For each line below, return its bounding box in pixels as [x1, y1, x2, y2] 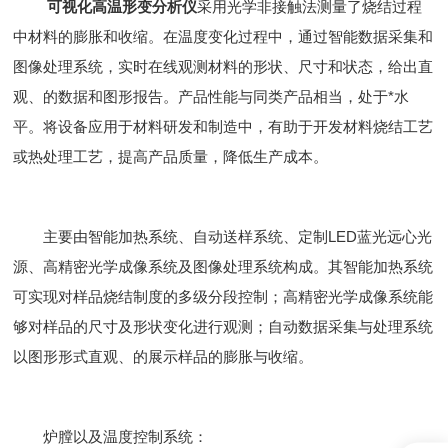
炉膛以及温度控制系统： [13, 428, 209, 445]
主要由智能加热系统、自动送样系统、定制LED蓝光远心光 [13, 228, 433, 245]
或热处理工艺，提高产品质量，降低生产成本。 [13, 148, 329, 165]
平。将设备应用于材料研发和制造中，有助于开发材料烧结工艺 [13, 118, 434, 135]
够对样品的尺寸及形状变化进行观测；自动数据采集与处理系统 [13, 318, 434, 335]
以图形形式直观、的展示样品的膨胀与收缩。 [13, 348, 314, 365]
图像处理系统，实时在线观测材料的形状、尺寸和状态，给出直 [13, 58, 434, 75]
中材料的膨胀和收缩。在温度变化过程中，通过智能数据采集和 [13, 28, 434, 45]
